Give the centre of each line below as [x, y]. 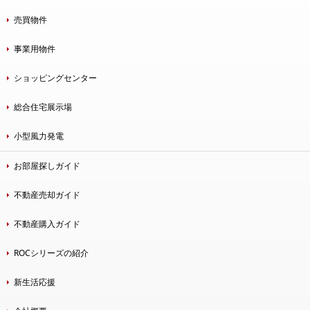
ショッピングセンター [55, 77]
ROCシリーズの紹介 [51, 253]
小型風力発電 [39, 136]
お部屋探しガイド [47, 165]
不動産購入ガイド [47, 224]
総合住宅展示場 [43, 107]
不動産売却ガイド [47, 194]
